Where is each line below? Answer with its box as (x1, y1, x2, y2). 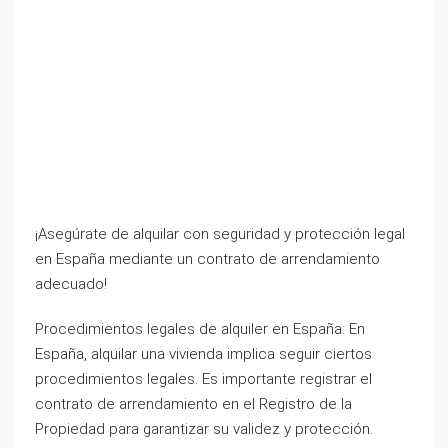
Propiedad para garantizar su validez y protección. (35, 420, 373, 438)
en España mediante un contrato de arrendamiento (35, 250, 380, 268)
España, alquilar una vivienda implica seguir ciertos (35, 345, 372, 363)
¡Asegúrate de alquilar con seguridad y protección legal (35, 225, 405, 243)
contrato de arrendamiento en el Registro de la (35, 395, 352, 413)
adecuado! (35, 275, 107, 293)
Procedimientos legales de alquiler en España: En (35, 320, 365, 338)
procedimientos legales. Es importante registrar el (35, 370, 372, 388)
